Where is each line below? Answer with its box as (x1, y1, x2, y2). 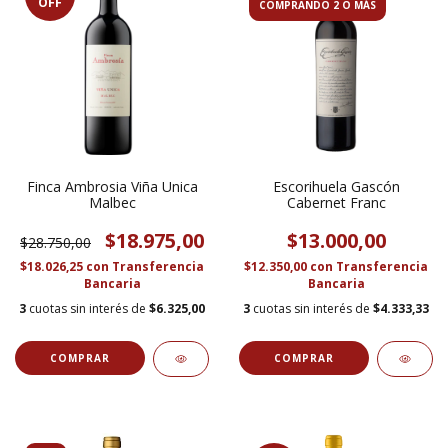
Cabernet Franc (286, 192, 386, 212)
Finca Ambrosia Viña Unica (26, 176, 198, 196)
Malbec (88, 192, 136, 212)
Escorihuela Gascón (272, 176, 400, 196)
